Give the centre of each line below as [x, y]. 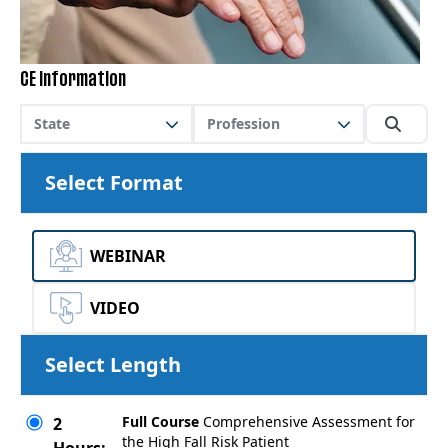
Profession [243, 123]
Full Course [160, 421]
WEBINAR [128, 256]
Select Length [113, 364]
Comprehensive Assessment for [309, 421]
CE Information [73, 80]
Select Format [114, 182]
